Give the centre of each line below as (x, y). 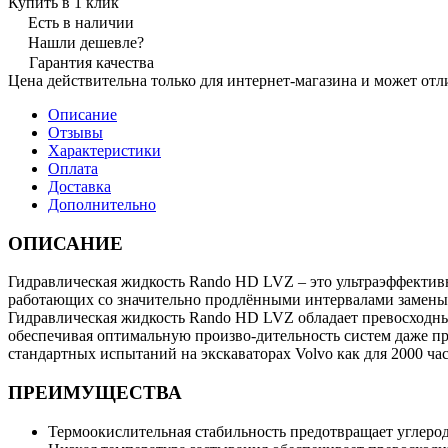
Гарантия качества (91, 62)
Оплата (73, 168)
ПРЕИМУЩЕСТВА (95, 393)
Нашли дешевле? (86, 42)
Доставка (79, 186)
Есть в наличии (81, 22)
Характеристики (104, 150)
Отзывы (75, 132)
